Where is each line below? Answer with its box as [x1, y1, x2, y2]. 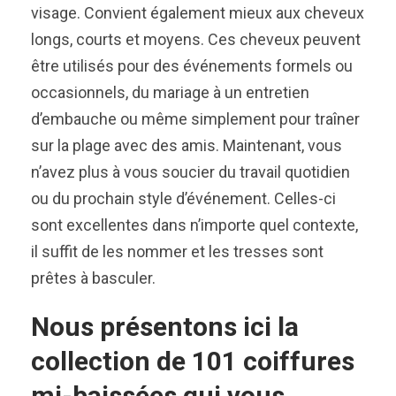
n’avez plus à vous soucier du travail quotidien [31, 163, 350, 182]
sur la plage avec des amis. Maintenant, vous [31, 136, 342, 156]
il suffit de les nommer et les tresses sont [31, 242, 324, 262]
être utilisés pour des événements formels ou [31, 57, 353, 76]
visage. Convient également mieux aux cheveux [31, 4, 364, 23]
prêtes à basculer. [31, 269, 156, 288]
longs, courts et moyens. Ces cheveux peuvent [31, 30, 361, 49]
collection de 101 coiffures [31, 346, 354, 377]
